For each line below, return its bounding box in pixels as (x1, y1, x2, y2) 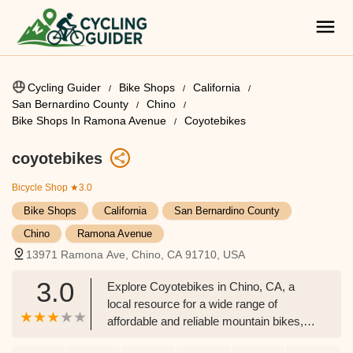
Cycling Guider (28, 81, 101, 94)
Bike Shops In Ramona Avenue (12, 114, 166, 127)
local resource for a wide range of (107, 297, 277, 310)
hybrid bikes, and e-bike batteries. (107, 332, 280, 345)
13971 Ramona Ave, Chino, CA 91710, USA (26, 248, 245, 261)
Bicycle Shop (12, 182, 68, 193)
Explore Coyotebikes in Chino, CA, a (107, 280, 295, 293)
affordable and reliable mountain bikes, (107, 314, 303, 328)
